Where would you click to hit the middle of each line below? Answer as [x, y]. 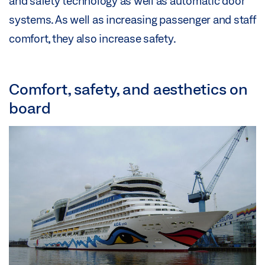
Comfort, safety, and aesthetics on [128, 89]
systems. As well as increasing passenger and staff [132, 20]
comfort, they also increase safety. [93, 39]
